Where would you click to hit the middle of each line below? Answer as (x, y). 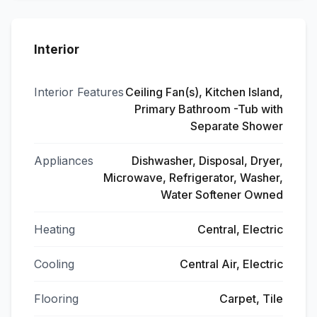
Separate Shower (237, 126)
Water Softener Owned (222, 195)
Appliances (64, 161)
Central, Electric (240, 229)
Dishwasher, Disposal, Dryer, (207, 161)
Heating (54, 229)
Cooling (54, 264)
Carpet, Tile (251, 299)
